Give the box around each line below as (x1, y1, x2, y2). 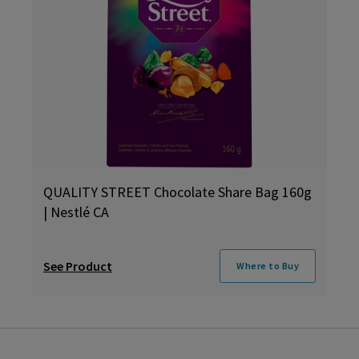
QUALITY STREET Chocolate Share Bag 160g (43, 183, 312, 201)
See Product (43, 258, 112, 274)
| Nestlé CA (43, 203, 109, 221)
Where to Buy (236, 260, 299, 272)
